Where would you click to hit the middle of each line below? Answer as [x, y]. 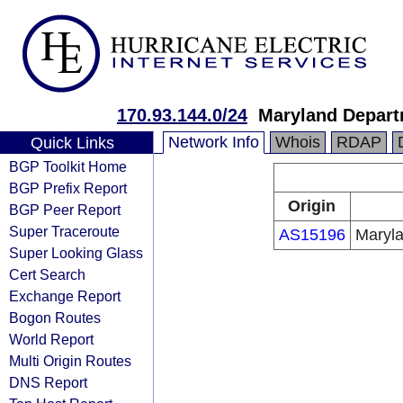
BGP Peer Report [65, 210]
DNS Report [48, 382]
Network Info [214, 142]
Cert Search [47, 274]
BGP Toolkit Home [68, 166]
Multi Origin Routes [70, 361]
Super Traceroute [64, 231]
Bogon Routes [55, 318]
